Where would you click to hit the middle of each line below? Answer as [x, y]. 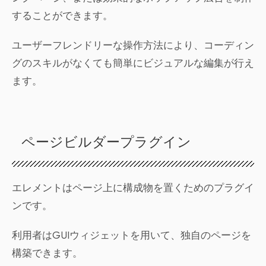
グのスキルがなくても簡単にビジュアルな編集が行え [133, 63]
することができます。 [62, 16]
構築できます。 [47, 253]
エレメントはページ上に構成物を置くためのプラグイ [133, 188]
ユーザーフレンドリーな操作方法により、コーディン [133, 45]
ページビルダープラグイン [106, 143]
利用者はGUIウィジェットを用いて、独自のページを [132, 235]
